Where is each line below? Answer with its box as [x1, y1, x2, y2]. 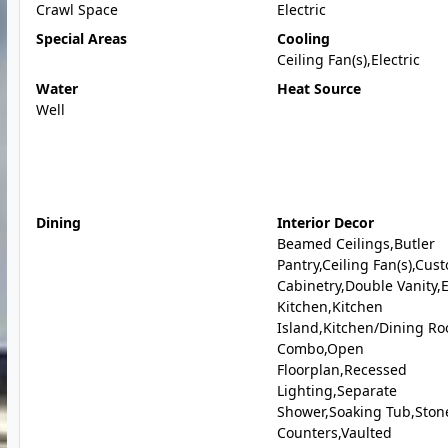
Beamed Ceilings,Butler [276, 234, 435, 253]
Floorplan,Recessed [276, 360, 407, 379]
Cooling [276, 29, 330, 48]
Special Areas [36, 29, 127, 48]
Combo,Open [276, 339, 364, 358]
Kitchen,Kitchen [276, 297, 383, 316]
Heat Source [276, 79, 361, 98]
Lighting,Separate [276, 381, 397, 400]
